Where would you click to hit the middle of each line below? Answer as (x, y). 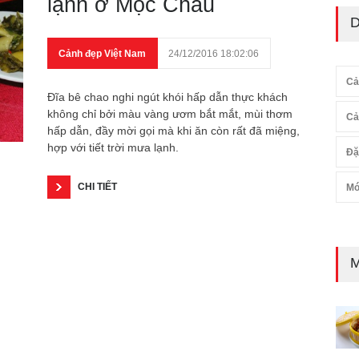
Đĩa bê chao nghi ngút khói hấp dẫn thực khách (167, 97)
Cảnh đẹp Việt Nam (102, 54)
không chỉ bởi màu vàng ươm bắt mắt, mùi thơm (170, 114)
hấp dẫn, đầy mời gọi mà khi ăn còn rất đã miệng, (173, 131)
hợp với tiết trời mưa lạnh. (113, 147)
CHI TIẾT (97, 187)
